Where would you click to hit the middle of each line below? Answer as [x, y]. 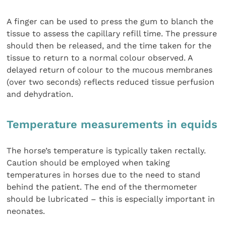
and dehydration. [40, 94]
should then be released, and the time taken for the [109, 45]
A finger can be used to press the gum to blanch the [110, 21]
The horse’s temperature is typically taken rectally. [106, 150]
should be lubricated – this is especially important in [111, 199]
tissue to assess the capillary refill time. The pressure [112, 33]
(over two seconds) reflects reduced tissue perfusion [111, 82]
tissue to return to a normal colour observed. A [100, 58]
